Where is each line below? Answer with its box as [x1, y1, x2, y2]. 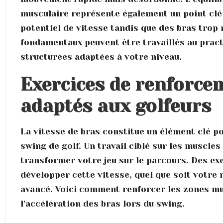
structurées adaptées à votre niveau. [20, 51, 182, 62]
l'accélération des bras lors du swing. [20, 198, 185, 209]
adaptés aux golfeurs [20, 95, 212, 116]
